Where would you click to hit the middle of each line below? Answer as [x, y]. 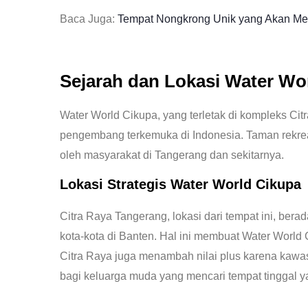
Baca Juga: [89, 19]
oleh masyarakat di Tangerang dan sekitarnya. [172, 155]
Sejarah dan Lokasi [142, 81]
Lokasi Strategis [115, 185]
